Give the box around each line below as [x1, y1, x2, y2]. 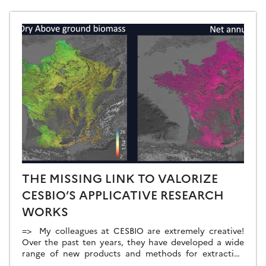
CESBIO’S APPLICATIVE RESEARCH [21, 186, 224, 203]
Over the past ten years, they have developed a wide [21, 236, 244, 248]
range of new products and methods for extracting [21, 247, 244, 259]
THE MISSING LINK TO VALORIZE [21, 169, 218, 186]
